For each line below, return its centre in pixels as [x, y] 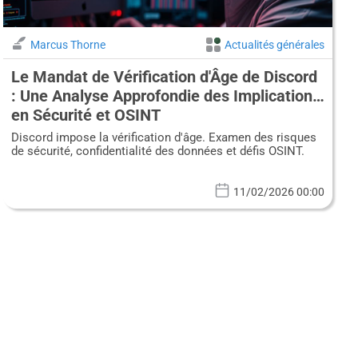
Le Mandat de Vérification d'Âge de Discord [164, 77]
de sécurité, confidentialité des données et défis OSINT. [157, 151]
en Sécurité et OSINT [86, 115]
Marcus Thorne [68, 45]
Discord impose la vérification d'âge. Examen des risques [163, 138]
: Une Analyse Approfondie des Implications [165, 96]
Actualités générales [274, 45]
